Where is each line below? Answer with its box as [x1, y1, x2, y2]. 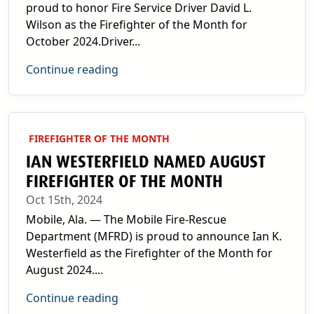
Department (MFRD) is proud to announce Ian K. [26, 228, 282, 244]
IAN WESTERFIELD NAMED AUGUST [26, 151, 265, 172]
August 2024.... [26, 262, 103, 278]
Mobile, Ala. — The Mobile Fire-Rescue [26, 212, 226, 227]
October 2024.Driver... [26, 34, 140, 49]
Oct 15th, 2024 [26, 192, 102, 207]
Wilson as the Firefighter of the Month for [26, 17, 247, 32]
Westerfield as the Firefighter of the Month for [26, 245, 273, 261]
